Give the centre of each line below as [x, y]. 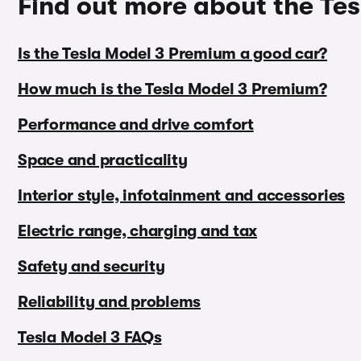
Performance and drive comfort [136, 125]
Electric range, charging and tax [137, 231]
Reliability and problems [109, 302]
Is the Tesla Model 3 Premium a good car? [172, 54]
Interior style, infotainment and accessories [181, 196]
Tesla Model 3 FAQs [90, 338]
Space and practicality [103, 160]
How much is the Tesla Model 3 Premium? [172, 89]
